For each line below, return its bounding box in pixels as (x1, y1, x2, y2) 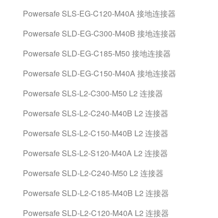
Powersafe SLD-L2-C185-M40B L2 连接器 (23, 187, 169, 199)
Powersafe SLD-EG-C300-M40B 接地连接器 (23, 28, 176, 39)
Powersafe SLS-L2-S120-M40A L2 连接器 (23, 147, 168, 159)
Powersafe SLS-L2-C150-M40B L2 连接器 (23, 127, 168, 139)
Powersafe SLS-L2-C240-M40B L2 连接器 (23, 108, 168, 119)
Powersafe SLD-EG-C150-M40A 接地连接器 (23, 68, 176, 79)
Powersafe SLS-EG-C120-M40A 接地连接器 (23, 8, 176, 19)
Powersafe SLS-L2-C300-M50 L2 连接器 (23, 88, 163, 99)
